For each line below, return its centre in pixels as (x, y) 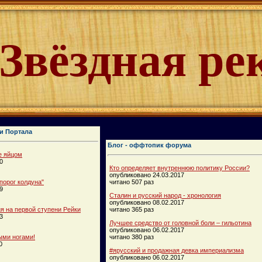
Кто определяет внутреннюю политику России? (180, 168)
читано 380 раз (132, 237)
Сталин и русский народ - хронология (165, 195)
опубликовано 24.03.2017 (147, 175)
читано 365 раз (132, 209)
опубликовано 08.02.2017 (147, 202)
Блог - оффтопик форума (149, 145)
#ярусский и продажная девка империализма (177, 250)
